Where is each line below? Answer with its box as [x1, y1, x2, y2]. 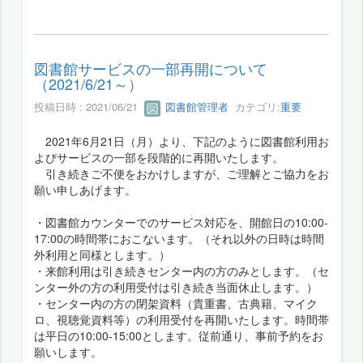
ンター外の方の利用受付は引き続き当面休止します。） [34, 278, 318, 295]
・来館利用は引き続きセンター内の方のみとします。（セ [34, 262, 329, 279]
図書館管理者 [162, 99, 228, 115]
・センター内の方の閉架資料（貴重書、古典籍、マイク [34, 294, 318, 311]
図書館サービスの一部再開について [34, 58, 267, 79]
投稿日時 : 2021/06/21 [34, 99, 144, 115]
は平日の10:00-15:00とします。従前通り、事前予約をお [34, 327, 323, 344]
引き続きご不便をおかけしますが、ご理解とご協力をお [34, 164, 329, 181]
